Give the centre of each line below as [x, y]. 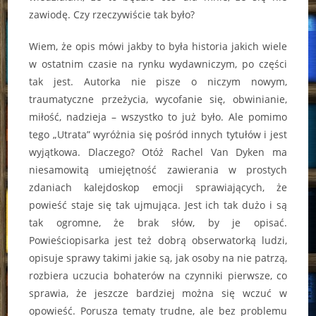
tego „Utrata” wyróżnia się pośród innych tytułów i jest [158, 135]
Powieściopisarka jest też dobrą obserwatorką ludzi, [158, 241]
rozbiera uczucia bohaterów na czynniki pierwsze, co [158, 276]
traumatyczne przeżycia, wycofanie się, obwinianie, [158, 99]
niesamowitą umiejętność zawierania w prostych [158, 170]
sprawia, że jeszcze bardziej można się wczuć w [158, 293]
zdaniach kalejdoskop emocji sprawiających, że [158, 188]
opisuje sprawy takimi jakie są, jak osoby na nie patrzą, [158, 258]
